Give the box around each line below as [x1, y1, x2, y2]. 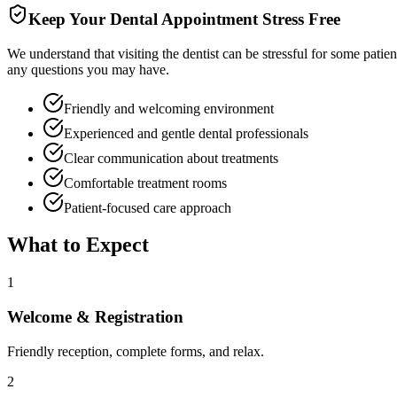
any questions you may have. [7, 61, 169, 77]
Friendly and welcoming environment [64, 100, 274, 116]
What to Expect [7, 233, 149, 257]
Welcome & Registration [7, 307, 183, 327]
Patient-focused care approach [64, 199, 231, 215]
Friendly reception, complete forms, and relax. [7, 343, 264, 359]
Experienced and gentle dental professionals [64, 125, 308, 141]
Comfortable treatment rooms [64, 175, 227, 191]
